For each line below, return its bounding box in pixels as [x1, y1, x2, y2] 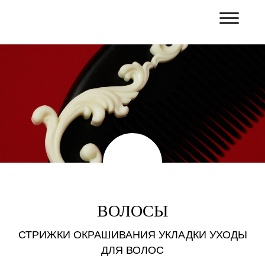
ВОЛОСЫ [97, 202, 168, 220]
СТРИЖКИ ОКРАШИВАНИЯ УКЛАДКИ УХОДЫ [18, 229, 247, 241]
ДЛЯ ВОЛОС [101, 244, 164, 256]
